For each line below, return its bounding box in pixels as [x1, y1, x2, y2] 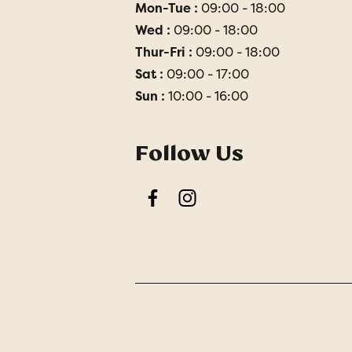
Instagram [185, 197, 249, 214]
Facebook [151, 197, 211, 214]
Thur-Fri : [135, 44, 196, 61]
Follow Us [135, 140, 244, 167]
